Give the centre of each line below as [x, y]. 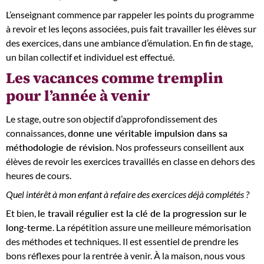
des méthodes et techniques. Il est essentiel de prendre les [122, 241]
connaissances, [37, 133]
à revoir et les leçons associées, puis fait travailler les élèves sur [131, 29]
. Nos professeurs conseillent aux [178, 147]
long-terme [29, 227]
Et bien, [22, 213]
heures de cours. [39, 175]
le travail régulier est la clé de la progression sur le [142, 213]
